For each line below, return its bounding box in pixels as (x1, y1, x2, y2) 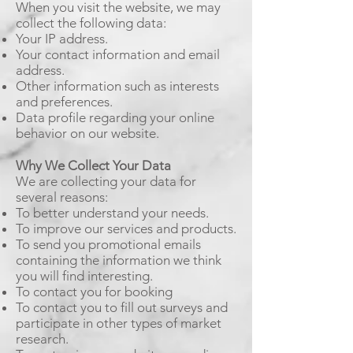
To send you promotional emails (16, 236, 201, 252)
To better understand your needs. (16, 205, 209, 221)
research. (16, 331, 69, 347)
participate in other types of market (16, 315, 221, 331)
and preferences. (16, 94, 113, 110)
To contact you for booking (16, 284, 173, 299)
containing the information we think (16, 252, 221, 268)
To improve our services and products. (16, 221, 236, 236)
